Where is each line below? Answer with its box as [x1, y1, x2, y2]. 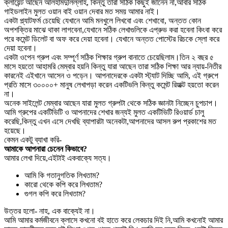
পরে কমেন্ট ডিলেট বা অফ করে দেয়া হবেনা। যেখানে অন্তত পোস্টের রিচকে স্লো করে [4, 34, 219, 43]
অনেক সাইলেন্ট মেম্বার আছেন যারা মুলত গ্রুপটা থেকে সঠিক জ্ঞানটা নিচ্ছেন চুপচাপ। [4, 98, 218, 107]
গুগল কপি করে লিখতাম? [24, 189, 85, 198]
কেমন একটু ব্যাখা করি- [4, 135, 62, 144]
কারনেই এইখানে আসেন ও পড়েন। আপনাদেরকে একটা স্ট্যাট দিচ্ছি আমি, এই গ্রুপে [4, 71, 218, 80]
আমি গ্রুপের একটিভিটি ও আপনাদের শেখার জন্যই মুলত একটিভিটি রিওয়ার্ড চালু [4, 107, 204, 117]
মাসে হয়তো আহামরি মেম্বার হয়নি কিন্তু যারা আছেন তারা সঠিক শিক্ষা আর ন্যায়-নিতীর [4, 62, 221, 71]
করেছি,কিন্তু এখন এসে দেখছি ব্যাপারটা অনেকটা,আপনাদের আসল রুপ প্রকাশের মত [4, 117, 216, 126]
